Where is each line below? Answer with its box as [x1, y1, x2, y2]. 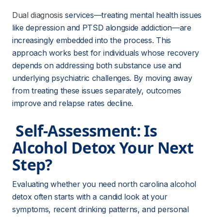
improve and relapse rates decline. [12, 98, 134, 108]
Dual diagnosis [12, 10, 63, 20]
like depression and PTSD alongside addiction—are [12, 23, 194, 32]
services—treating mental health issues [62, 10, 204, 20]
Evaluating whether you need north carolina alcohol [12, 179, 199, 189]
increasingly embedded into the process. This [12, 35, 173, 45]
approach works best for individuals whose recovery [12, 48, 201, 58]
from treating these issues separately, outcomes [12, 86, 184, 95]
